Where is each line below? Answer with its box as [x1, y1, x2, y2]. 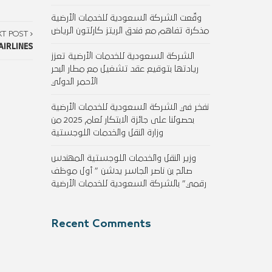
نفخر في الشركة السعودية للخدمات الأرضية [50, 103, 209, 111]
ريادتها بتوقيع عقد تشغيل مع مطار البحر [50, 65, 199, 73]
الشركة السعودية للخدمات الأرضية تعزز [50, 52, 194, 60]
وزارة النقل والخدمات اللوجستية [50, 129, 163, 137]
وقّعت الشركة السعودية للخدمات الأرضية [50, 14, 202, 22]
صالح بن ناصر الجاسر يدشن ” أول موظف [50, 167, 192, 175]
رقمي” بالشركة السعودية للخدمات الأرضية [50, 180, 206, 188]
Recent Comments [50, 219, 151, 229]
